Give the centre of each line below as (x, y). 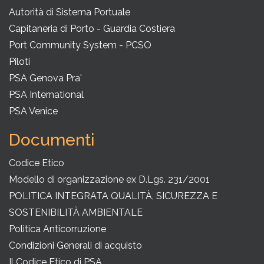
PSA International (46, 95)
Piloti (19, 62)
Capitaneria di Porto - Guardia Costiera (92, 29)
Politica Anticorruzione (57, 229)
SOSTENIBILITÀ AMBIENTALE (76, 213)
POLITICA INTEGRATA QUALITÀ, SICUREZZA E (113, 196)
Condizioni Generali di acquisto (75, 246)
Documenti (52, 140)
